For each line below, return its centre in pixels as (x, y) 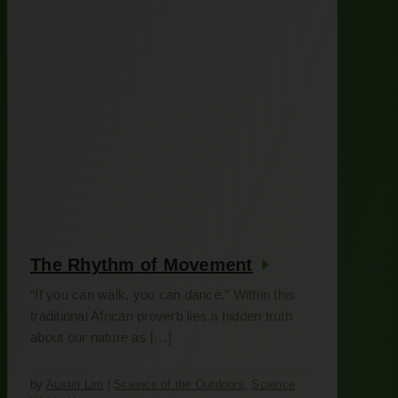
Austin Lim (75, 384)
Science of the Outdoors (179, 384)
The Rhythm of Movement (142, 265)
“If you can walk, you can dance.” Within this (163, 295)
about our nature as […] (101, 337)
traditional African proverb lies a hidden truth (161, 316)
